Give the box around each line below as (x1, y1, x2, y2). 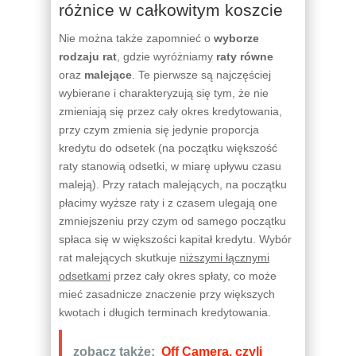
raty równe (216, 49, 273, 63)
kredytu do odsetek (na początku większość (59, 141, 277, 154)
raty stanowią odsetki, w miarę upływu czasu (59, 159, 281, 172)
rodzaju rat (59, 49, 117, 63)
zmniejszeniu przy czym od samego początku (59, 214, 286, 227)
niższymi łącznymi (180, 250, 269, 264)
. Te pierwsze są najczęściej (132, 68, 271, 81)
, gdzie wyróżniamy (117, 49, 216, 63)
